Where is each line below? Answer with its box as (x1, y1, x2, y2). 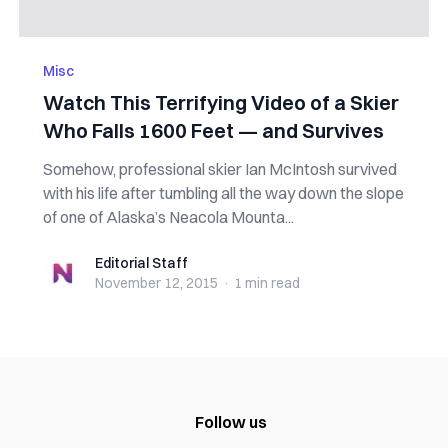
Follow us (195, 412, 268, 432)
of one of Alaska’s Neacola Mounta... (42, 207, 294, 227)
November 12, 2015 (94, 274, 218, 292)
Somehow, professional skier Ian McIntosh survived (42, 159, 397, 179)
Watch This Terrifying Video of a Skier (42, 90, 399, 115)
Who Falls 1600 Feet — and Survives (42, 118, 384, 143)
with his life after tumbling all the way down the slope (42, 183, 404, 203)
